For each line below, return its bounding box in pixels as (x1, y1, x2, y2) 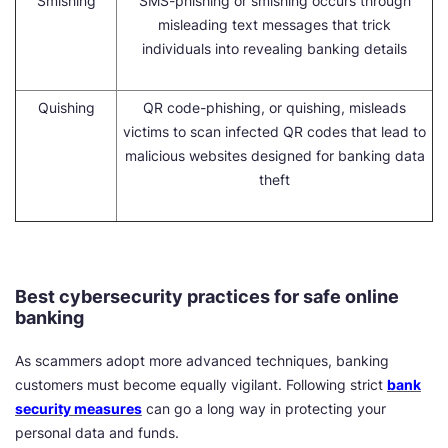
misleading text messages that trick (158, 16, 391, 34)
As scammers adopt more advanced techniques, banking (15, 352, 389, 370)
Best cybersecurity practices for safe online (15, 286, 399, 308)
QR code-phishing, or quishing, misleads (143, 99, 406, 117)
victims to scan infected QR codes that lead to (123, 123, 426, 141)
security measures (15, 400, 142, 418)
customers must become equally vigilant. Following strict (15, 376, 387, 394)
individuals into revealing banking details (142, 40, 407, 58)
